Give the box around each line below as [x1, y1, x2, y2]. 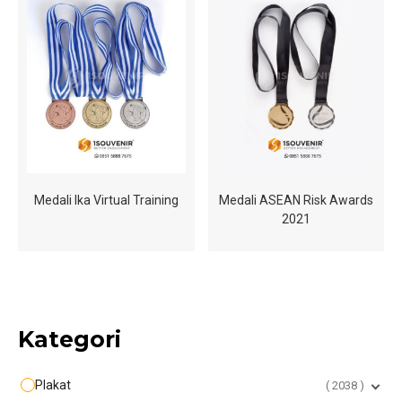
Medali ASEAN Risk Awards [218, 192, 373, 207]
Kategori [18, 325, 121, 353]
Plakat [35, 377, 71, 392]
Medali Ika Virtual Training [33, 192, 179, 207]
